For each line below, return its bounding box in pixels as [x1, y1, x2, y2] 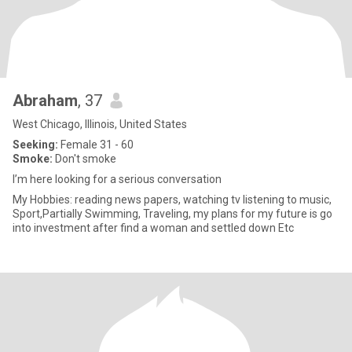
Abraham [13, 91, 78, 110]
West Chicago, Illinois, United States [13, 118, 187, 130]
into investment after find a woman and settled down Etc [13, 222, 294, 234]
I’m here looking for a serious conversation [13, 173, 222, 185]
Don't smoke [53, 152, 116, 165]
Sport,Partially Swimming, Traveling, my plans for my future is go [13, 207, 332, 220]
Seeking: [13, 138, 58, 151]
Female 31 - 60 [58, 138, 134, 151]
